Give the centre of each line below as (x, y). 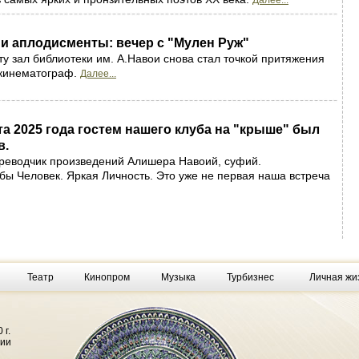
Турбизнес (250, 277)
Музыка (178, 277)
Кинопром (107, 277)
